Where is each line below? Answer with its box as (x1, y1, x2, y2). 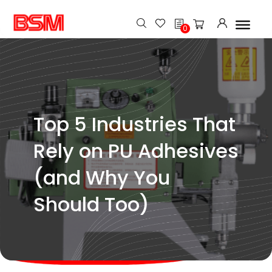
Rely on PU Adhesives (33, 137, 239, 165)
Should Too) (33, 191, 149, 218)
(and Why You (33, 164, 170, 191)
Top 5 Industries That (33, 110, 236, 138)
